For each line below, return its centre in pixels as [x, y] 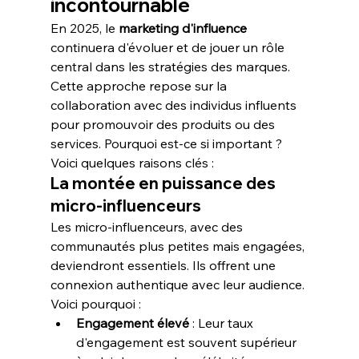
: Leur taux [222, 323]
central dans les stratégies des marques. [171, 67]
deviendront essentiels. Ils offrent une [164, 265]
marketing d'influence [182, 28]
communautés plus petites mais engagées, [179, 246]
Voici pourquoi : [95, 304]
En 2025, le [84, 28]
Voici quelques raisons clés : [132, 163]
